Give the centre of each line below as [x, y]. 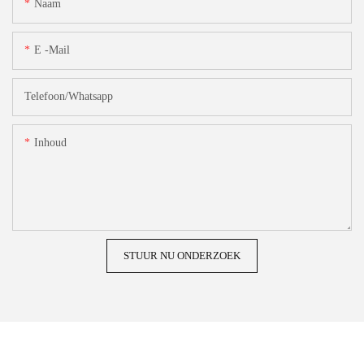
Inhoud [50, 143]
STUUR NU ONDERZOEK [182, 256]
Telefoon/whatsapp [69, 97]
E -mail [52, 50]
